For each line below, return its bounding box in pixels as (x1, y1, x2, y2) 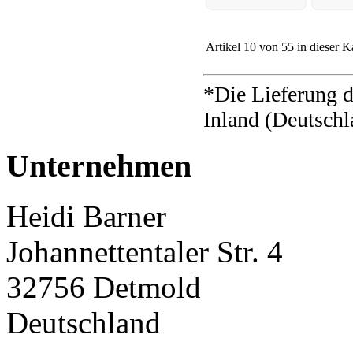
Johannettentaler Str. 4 (6, 235, 283, 269)
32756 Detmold (6, 270, 201, 305)
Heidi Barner (6, 199, 166, 234)
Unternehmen (6, 147, 191, 184)
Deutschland (6, 306, 161, 340)
